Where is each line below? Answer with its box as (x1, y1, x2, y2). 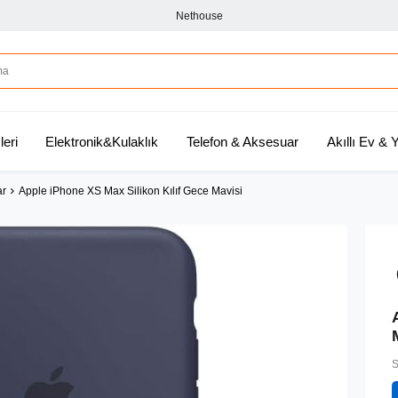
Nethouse (175, 9, 223, 22)
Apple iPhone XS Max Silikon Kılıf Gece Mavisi (19, 185, 243, 198)
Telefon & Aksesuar (187, 134, 298, 149)
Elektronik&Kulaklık (45, 134, 159, 149)
